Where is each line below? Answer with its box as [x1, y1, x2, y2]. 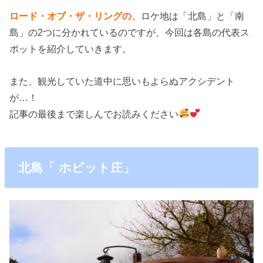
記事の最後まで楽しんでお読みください [9, 108, 179, 119]
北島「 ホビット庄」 [18, 160, 135, 174]
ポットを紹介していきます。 [9, 43, 132, 55]
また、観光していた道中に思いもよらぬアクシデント [9, 75, 235, 86]
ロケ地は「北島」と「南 [141, 11, 245, 22]
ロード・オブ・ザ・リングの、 [9, 11, 141, 22]
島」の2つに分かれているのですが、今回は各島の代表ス [9, 27, 250, 38]
